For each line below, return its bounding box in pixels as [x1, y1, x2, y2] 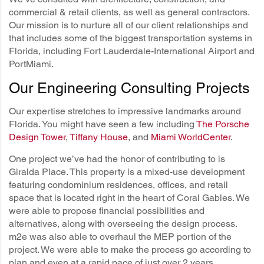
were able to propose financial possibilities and [9, 205, 204, 217]
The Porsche [196, 118, 249, 130]
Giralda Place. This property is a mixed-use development [9, 166, 245, 178]
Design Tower [9, 131, 65, 143]
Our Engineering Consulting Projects [9, 80, 250, 97]
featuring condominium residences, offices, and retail [9, 179, 228, 191]
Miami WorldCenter [151, 131, 230, 143]
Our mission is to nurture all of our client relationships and [9, 19, 248, 31]
